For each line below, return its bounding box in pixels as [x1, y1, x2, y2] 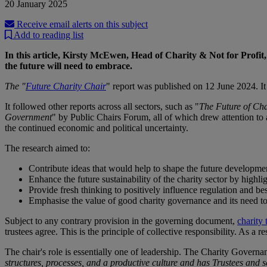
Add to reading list [12, 30, 83, 41]
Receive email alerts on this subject [14, 19, 148, 30]
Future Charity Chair [26, 81, 106, 92]
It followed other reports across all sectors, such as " [5, 101, 199, 112]
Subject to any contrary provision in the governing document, [5, 216, 237, 226]
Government [5, 112, 52, 123]
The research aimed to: [5, 143, 90, 154]
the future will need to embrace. [5, 61, 132, 72]
